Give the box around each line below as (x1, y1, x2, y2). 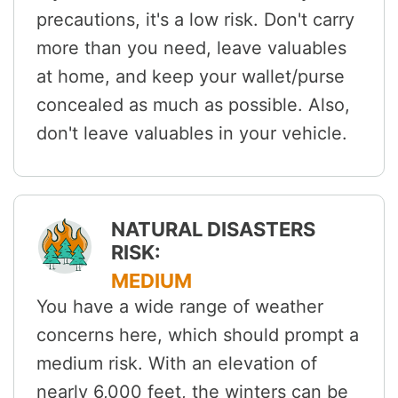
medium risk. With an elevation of (36, 353, 317, 375)
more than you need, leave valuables (36, 37, 346, 60)
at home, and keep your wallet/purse (36, 66, 345, 88)
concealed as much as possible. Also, (36, 94, 350, 116)
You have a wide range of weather (36, 296, 323, 318)
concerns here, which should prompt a (36, 324, 359, 346)
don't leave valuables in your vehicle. (36, 123, 347, 145)
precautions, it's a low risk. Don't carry (36, 9, 354, 31)
